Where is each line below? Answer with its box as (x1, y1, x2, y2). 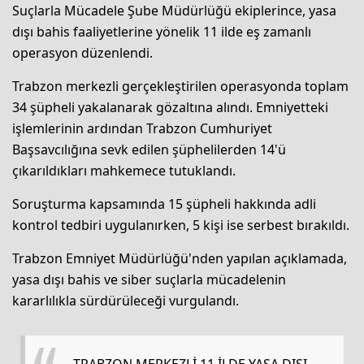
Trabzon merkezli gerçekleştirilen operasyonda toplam (12, 77, 349, 96)
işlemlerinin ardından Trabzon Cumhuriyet (12, 119, 272, 138)
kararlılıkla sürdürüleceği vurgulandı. (12, 292, 239, 310)
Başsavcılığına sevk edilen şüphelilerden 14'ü (12, 141, 286, 159)
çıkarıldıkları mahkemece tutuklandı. (12, 162, 236, 180)
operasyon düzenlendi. (12, 44, 153, 63)
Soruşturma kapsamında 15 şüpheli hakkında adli (12, 195, 316, 214)
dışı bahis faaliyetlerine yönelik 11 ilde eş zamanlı (12, 23, 311, 41)
